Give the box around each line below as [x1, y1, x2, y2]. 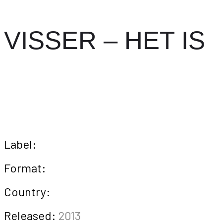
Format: [4, 161, 46, 175]
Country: [4, 184, 51, 199]
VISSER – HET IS [4, 26, 205, 55]
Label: [4, 137, 37, 151]
